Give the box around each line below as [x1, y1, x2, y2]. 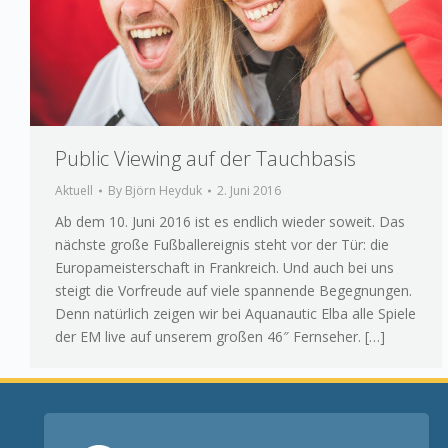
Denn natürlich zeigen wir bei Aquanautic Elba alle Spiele [55, 304, 416, 324]
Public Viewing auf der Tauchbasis [55, 145, 356, 173]
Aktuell [55, 182, 93, 200]
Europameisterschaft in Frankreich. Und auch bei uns [55, 258, 394, 278]
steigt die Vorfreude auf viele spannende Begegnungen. [55, 281, 412, 301]
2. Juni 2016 [217, 182, 281, 200]
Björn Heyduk [125, 182, 202, 200]
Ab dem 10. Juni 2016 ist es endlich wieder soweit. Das [55, 212, 405, 232]
